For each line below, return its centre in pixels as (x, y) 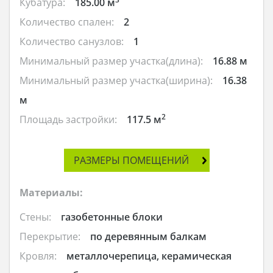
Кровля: (38, 256)
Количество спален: (67, 22)
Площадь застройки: (68, 120)
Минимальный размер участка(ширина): (116, 81)
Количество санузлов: (72, 42)
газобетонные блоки (112, 217)
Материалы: (51, 193)
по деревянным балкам (148, 237)
